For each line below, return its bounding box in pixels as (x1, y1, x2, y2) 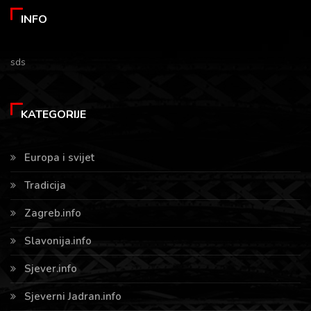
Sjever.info (24, 261, 77, 276)
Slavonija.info (24, 233, 92, 248)
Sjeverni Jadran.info (24, 289, 121, 303)
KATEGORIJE (21, 106, 86, 122)
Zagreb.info (24, 205, 81, 220)
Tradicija (24, 178, 66, 192)
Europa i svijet (24, 150, 94, 165)
